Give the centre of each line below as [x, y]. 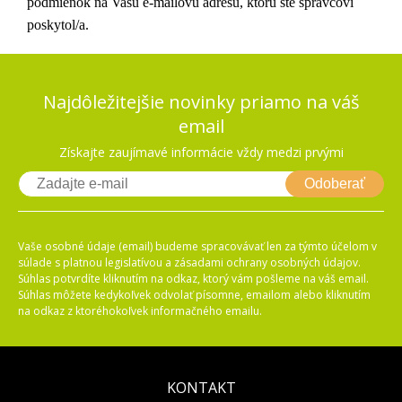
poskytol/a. [58, 25]
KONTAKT [201, 388]
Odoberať [335, 184]
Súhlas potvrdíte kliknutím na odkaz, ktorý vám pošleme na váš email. [193, 279]
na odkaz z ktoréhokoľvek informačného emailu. [140, 311]
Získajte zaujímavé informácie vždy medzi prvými [201, 152]
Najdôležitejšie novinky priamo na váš [201, 102]
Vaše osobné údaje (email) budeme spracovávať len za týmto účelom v [197, 246]
